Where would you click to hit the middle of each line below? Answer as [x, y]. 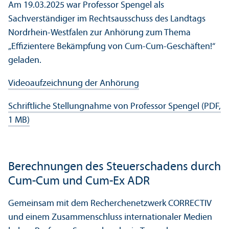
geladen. [25, 60]
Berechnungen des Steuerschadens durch [114, 167]
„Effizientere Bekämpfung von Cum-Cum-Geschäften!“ [112, 47]
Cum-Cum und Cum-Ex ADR [79, 181]
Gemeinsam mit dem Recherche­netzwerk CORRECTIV [110, 203]
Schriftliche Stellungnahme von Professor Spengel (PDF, [114, 106]
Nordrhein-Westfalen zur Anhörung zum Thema [99, 33]
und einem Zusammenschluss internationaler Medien [110, 217]
